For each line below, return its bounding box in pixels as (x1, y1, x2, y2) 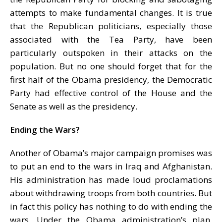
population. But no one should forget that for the (10, 60, 212, 72)
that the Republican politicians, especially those (10, 20, 212, 32)
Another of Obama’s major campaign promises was (10, 147, 212, 159)
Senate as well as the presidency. (10, 100, 137, 112)
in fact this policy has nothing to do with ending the (10, 200, 212, 212)
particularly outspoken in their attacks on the (10, 47, 212, 58)
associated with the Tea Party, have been (10, 33, 212, 45)
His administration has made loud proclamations (10, 173, 212, 185)
